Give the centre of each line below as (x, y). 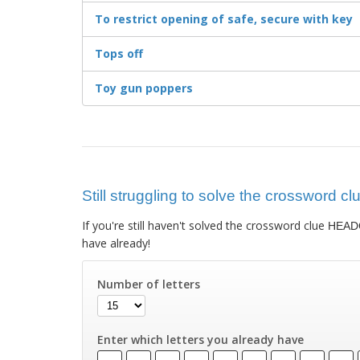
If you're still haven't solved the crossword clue (205, 226)
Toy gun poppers (144, 88)
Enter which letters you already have (201, 340)
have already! (116, 243)
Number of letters (149, 284)
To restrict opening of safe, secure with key (224, 19)
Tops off (119, 54)
